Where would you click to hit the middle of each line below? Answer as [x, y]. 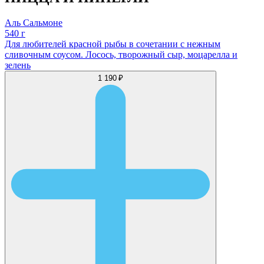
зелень [18, 65]
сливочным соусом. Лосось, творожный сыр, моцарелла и [121, 54]
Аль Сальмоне [34, 22]
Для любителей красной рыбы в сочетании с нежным [113, 44]
